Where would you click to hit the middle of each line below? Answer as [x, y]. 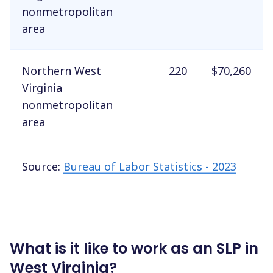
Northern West [62, 70]
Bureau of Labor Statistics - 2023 [150, 166]
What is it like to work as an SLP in [134, 248]
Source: [43, 166]
